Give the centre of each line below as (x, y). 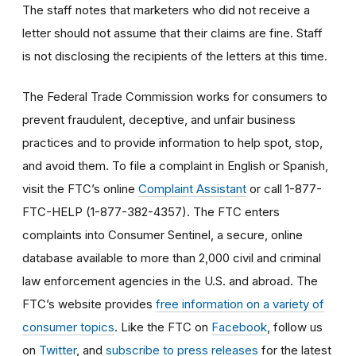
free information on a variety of (240, 304)
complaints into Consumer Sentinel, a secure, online (163, 234)
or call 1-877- (284, 188)
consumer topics (68, 327)
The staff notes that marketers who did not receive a (166, 10)
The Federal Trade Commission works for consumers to (175, 96)
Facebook (239, 327)
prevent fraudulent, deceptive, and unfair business (159, 119)
